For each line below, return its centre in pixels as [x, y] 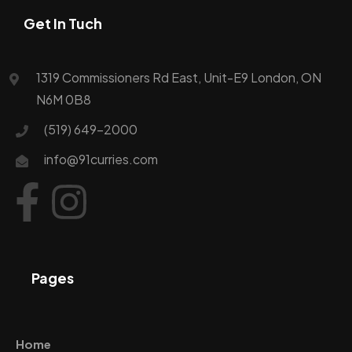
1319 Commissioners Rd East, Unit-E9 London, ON [179, 78]
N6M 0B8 [64, 100]
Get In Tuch [63, 24]
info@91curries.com [101, 159]
